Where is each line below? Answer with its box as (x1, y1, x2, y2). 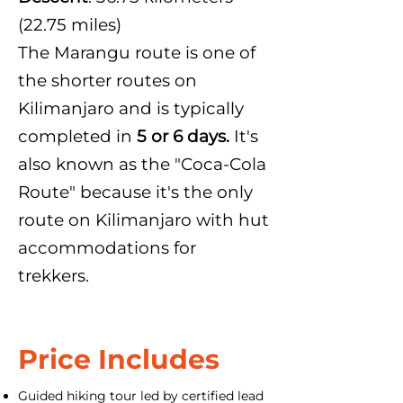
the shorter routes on (18, 69, 197, 91)
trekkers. (18, 264, 89, 286)
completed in (18, 125, 137, 147)
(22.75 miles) (18, 13, 121, 35)
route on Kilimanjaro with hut (18, 209, 269, 230)
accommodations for (18, 237, 196, 258)
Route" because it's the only (18, 181, 253, 202)
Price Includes (18, 342, 219, 376)
